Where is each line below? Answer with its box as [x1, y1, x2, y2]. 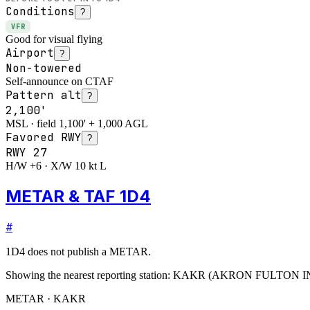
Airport [6, 45, 54, 60]
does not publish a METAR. [25, 245, 151, 257]
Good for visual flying [6, 33, 102, 45]
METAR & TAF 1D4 [6, 185, 151, 206]
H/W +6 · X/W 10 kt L [6, 159, 107, 172]
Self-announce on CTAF [6, 75, 113, 87]
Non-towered [6, 60, 82, 75]
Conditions [6, 3, 75, 19]
